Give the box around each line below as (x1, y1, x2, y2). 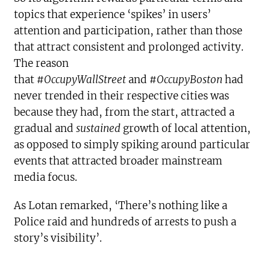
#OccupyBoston (149, 72, 225, 86)
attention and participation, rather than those (14, 24, 243, 37)
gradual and (14, 121, 77, 135)
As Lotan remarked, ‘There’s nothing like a (14, 198, 228, 212)
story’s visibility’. (14, 231, 102, 245)
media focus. (14, 170, 78, 184)
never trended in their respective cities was (14, 89, 230, 102)
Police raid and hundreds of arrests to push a (14, 215, 237, 228)
